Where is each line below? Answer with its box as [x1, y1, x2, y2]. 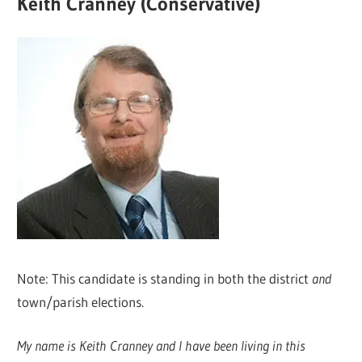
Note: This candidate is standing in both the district [17, 269, 313, 287]
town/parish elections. [17, 293, 145, 310]
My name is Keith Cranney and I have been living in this [17, 337, 306, 355]
